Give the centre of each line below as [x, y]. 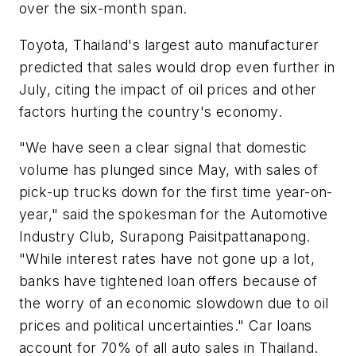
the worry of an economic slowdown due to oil [174, 304]
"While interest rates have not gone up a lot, [167, 259]
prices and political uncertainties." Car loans [166, 326]
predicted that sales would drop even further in [177, 67]
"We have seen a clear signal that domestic [163, 148]
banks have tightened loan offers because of [168, 281]
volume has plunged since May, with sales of [169, 170]
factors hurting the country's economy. [151, 111]
